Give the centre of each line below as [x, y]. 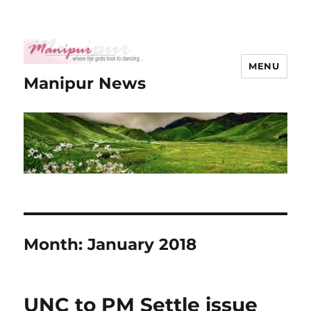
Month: [56, 245]
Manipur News [85, 83]
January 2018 [142, 245]
